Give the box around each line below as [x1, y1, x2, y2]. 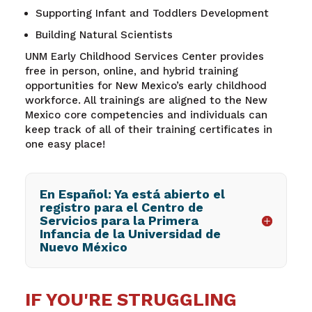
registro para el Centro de [39, 200, 203, 215]
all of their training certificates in [98, 123, 272, 136]
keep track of [24, 123, 99, 136]
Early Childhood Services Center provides [47, 50, 264, 63]
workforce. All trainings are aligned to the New [24, 94, 267, 107]
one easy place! [24, 138, 105, 151]
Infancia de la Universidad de [39, 226, 221, 242]
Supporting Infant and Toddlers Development [35, 7, 272, 20]
